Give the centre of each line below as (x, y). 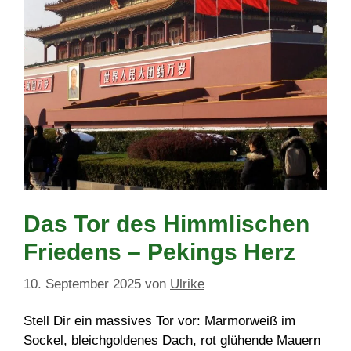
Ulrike (187, 284)
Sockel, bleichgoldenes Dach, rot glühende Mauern (172, 340)
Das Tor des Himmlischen (166, 223)
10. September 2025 (82, 284)
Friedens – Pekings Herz (159, 251)
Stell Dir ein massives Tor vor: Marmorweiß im (159, 320)
